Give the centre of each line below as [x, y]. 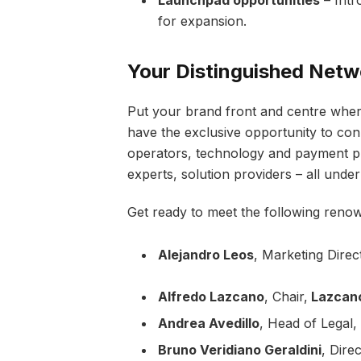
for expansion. [202, 21]
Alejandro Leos [205, 254]
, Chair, [286, 297]
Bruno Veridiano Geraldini [239, 350]
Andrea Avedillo [208, 324]
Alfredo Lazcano [211, 297]
